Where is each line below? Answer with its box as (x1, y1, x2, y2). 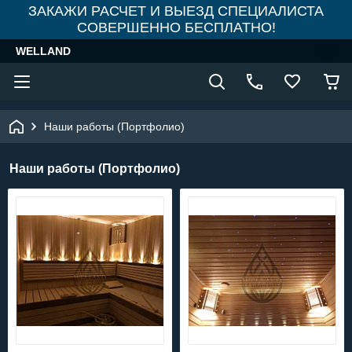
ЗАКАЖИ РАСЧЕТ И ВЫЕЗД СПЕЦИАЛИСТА (28, 3, 324, 19)
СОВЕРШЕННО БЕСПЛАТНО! (76, 20, 276, 35)
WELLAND (16, 45, 71, 57)
